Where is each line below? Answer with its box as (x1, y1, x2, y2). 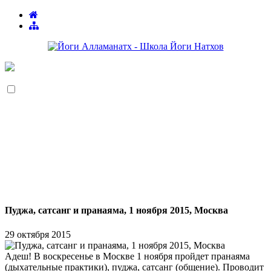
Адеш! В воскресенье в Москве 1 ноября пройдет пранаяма (5, 250, 250, 261)
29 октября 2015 (5, 229, 71, 240)
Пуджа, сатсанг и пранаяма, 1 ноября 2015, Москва (5, 205, 228, 216)
